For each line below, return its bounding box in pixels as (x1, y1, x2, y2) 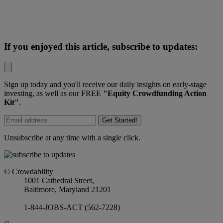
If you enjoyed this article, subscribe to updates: (4, 41, 198, 52)
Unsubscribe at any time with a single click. (4, 133, 140, 142)
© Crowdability (4, 167, 53, 176)
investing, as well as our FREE (4, 89, 103, 98)
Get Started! (102, 116, 137, 124)
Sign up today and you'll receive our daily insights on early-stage (4, 80, 207, 89)
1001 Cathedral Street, (24, 176, 94, 185)
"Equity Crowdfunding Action (103, 89, 207, 98)
